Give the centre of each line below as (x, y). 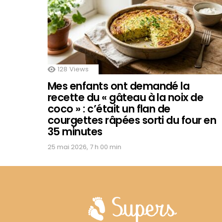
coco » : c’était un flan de (109, 109)
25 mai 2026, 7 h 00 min (84, 147)
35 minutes (75, 131)
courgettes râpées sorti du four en (132, 120)
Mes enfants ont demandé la (119, 86)
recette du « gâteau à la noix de (126, 97)
